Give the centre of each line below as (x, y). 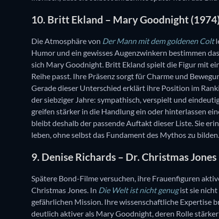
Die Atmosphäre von (67, 41)
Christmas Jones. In (65, 190)
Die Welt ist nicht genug (138, 190)
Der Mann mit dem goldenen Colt (158, 41)
